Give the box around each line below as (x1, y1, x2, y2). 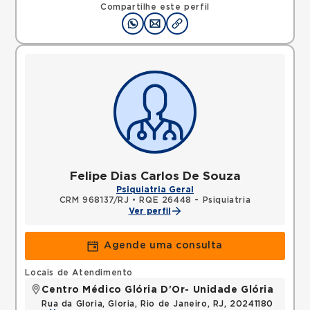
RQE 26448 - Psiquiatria (139, 196, 251, 204)
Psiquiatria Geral (116, 185, 194, 194)
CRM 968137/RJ (59, 196, 129, 204)
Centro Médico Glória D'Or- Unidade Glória (42, 285, 274, 295)
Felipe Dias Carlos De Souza (69, 170, 241, 182)
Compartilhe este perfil (100, 3, 210, 11)
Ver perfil (128, 207, 171, 215)
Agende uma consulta (104, 241, 223, 250)
